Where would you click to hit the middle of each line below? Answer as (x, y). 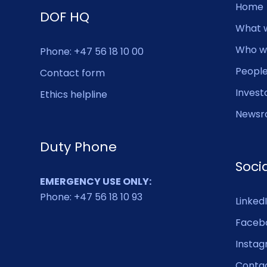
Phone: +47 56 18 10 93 (91, 197)
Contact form (73, 73)
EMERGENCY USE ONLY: (96, 181)
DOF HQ (65, 17)
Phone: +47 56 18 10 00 (92, 51)
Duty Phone (79, 147)
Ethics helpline (74, 94)
